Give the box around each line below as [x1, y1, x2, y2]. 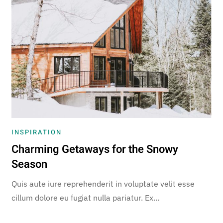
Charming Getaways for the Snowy [11, 141, 179, 157]
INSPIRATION [11, 127, 62, 137]
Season [11, 156, 48, 172]
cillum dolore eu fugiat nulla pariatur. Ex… [11, 192, 160, 203]
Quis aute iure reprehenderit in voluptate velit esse [11, 178, 195, 189]
